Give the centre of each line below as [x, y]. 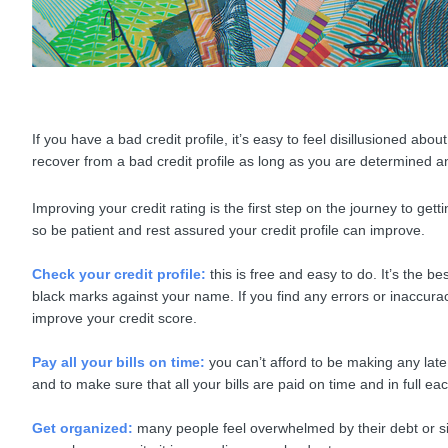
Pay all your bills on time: [118, 361]
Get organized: [82, 427]
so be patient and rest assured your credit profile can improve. [230, 229]
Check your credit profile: [119, 273]
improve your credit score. [114, 317]
